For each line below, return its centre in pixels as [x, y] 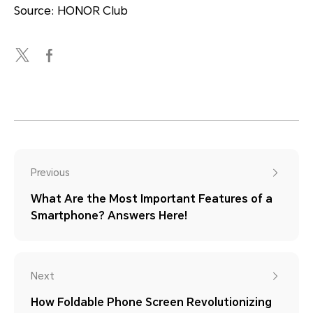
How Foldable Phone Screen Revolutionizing [151, 302]
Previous [50, 172]
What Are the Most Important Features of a [152, 198]
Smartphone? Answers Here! [109, 215]
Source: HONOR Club [71, 10]
